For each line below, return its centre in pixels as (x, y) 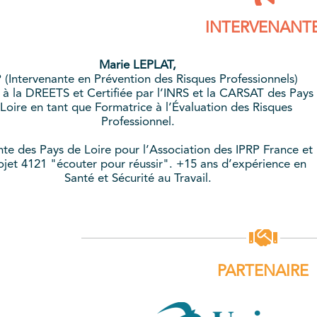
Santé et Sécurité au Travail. (138, 179)
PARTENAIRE (263, 272)
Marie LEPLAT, (138, 65)
